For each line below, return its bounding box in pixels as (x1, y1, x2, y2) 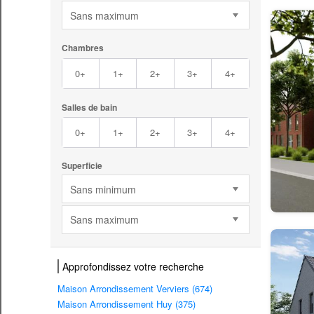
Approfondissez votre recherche (62, 259, 204, 274)
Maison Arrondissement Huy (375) (57, 297, 196, 311)
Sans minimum (69, 182, 136, 196)
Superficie (61, 159, 102, 172)
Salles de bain (61, 100, 117, 114)
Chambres (61, 41, 104, 55)
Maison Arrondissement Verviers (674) (57, 282, 212, 296)
